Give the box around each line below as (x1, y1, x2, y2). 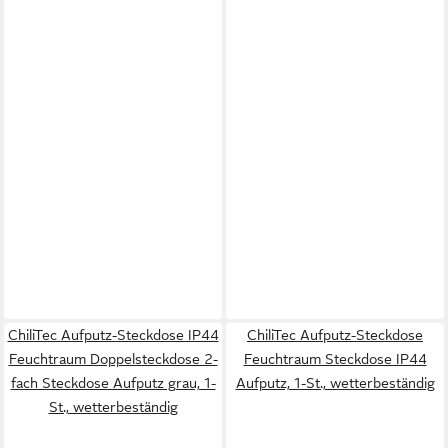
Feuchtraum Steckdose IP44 (243, 351, 427, 367)
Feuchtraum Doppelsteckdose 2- (8, 351, 218, 367)
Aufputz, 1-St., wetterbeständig (235, 375, 435, 391)
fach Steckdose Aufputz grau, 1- (10, 375, 216, 391)
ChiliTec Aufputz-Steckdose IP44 (7, 327, 219, 343)
